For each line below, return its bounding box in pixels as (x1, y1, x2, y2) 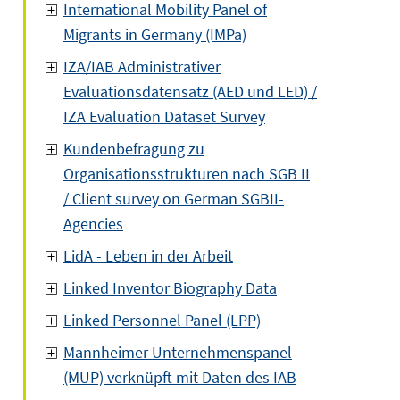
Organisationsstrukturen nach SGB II (63, 163, 310, 184)
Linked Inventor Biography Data (63, 278, 277, 298)
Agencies (63, 213, 123, 234)
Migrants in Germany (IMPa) (63, 24, 246, 45)
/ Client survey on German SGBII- (63, 188, 284, 209)
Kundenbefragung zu (63, 138, 204, 159)
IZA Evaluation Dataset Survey (63, 106, 265, 127)
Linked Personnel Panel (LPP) (63, 310, 261, 330)
